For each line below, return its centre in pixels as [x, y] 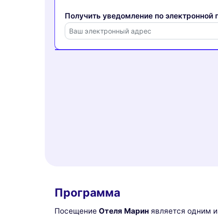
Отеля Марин [124, 211]
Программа [87, 192]
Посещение [77, 211]
